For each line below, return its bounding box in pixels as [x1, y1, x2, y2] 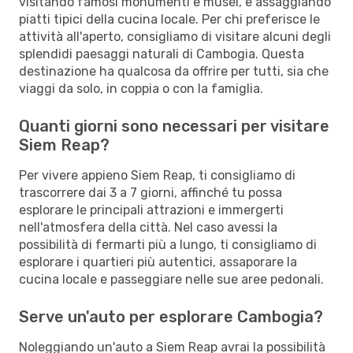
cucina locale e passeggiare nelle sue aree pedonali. [19, 271, 324, 287]
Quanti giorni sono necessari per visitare [19, 116, 329, 136]
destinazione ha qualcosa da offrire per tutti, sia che [19, 63, 329, 79]
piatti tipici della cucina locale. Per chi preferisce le [19, 11, 320, 27]
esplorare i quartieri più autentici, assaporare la [19, 254, 297, 269]
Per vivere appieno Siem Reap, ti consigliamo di [19, 167, 295, 183]
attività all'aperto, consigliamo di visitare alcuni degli [19, 28, 331, 44]
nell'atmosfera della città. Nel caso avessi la [19, 219, 277, 235]
